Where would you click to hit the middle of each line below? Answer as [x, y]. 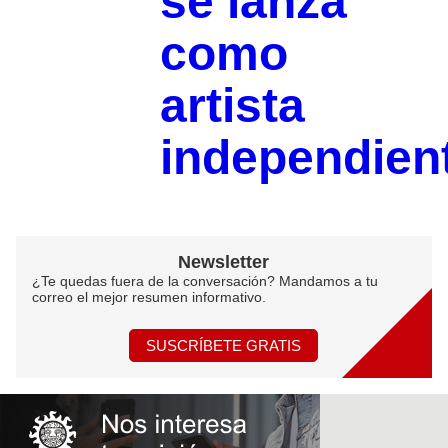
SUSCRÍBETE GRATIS [224, 346]
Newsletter [224, 262]
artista [232, 106]
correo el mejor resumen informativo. [149, 297]
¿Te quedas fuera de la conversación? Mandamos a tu [205, 281]
